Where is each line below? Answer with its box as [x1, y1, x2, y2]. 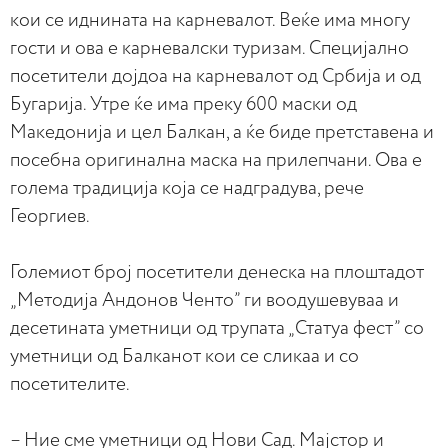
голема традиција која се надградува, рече [10, 179, 364, 198]
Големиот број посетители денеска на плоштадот [10, 263, 424, 282]
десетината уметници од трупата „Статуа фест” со [10, 319, 424, 338]
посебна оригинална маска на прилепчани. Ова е [10, 151, 422, 170]
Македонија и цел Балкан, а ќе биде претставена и [10, 123, 434, 142]
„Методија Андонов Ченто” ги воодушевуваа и [10, 291, 399, 310]
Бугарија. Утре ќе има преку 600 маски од [10, 95, 357, 114]
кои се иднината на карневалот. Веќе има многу [10, 11, 410, 30]
